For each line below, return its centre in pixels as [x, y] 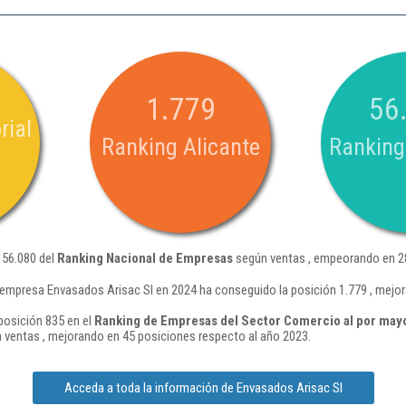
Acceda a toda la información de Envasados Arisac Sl [203, 388]
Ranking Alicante [180, 147]
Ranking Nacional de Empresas [145, 258]
